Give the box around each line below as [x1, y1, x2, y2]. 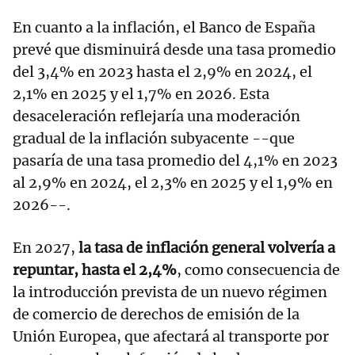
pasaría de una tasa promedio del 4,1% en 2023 [13, 151, 338, 170]
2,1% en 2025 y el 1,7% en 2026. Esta [13, 85, 269, 104]
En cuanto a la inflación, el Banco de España [13, 18, 315, 37]
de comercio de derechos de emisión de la [13, 305, 300, 324]
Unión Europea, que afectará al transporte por [13, 327, 329, 346]
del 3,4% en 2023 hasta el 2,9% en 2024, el [13, 63, 312, 82]
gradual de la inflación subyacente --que [13, 129, 295, 148]
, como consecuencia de [177, 261, 340, 280]
